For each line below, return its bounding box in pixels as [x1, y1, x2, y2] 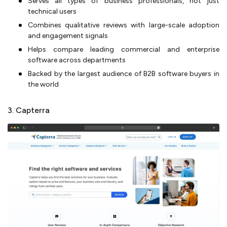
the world [28, 80, 59, 89]
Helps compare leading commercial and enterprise [28, 45, 219, 54]
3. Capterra [8, 105, 50, 115]
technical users [28, 7, 77, 16]
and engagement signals [28, 31, 108, 40]
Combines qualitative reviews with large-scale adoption [28, 21, 219, 29]
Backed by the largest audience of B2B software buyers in [28, 69, 219, 78]
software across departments [28, 56, 126, 64]
